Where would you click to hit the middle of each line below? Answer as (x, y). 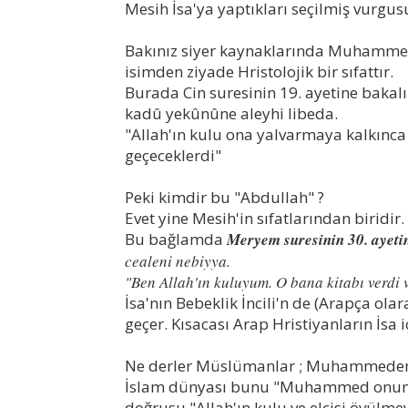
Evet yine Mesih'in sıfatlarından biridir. (265, 218)
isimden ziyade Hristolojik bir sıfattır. (259, 71)
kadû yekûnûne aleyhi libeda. (231, 113)
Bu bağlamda (176, 239)
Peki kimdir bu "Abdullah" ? (224, 197)
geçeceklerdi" (173, 155)
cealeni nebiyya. (178, 260)
